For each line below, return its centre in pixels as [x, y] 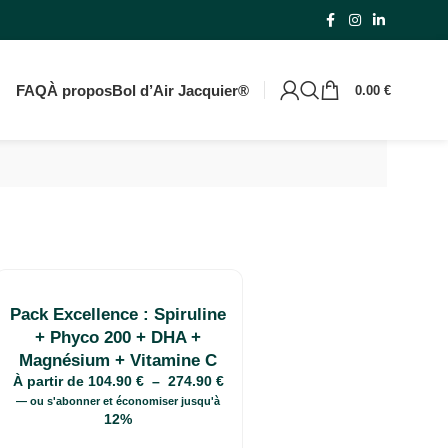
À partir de [50, 381]
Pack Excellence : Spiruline [118, 314]
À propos [79, 90]
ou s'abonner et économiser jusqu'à [124, 401]
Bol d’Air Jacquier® [180, 90]
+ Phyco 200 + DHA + [118, 337]
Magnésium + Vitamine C [118, 360]
